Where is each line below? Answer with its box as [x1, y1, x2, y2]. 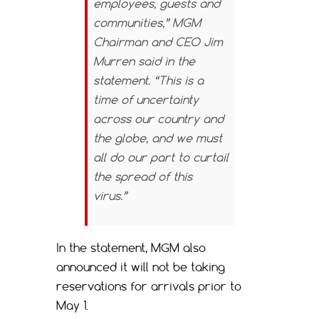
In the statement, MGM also [56, 241, 206, 256]
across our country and [93, 112, 224, 127]
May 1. [56, 298, 88, 313]
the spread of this [93, 169, 192, 184]
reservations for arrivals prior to [56, 279, 241, 294]
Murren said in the [93, 54, 195, 69]
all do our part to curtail [93, 150, 229, 165]
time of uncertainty [93, 93, 199, 108]
